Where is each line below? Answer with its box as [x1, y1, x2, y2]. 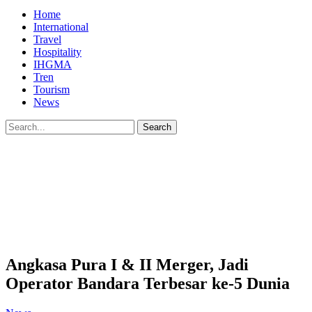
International [33, 21, 88, 33]
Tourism [33, 84, 70, 95]
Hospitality [33, 46, 81, 58]
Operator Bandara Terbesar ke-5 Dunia [6, 274, 290, 292]
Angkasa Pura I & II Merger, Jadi [6, 255, 249, 274]
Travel [33, 33, 61, 45]
